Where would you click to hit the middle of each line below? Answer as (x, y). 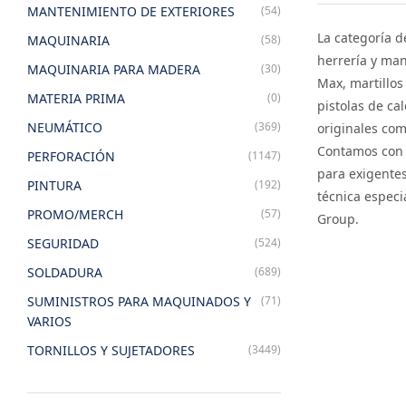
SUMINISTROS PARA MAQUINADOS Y (139, 301)
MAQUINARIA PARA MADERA (114, 69)
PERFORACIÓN (71, 156)
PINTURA (54, 185)
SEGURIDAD (63, 243)
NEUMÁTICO (65, 127)
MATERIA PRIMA (76, 98)
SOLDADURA (65, 272)
